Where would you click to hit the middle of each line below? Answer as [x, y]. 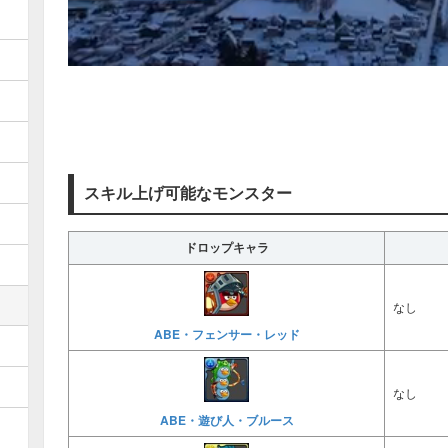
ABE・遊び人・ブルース [226, 420]
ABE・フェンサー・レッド [226, 334]
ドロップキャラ [226, 247]
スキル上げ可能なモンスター [188, 192]
